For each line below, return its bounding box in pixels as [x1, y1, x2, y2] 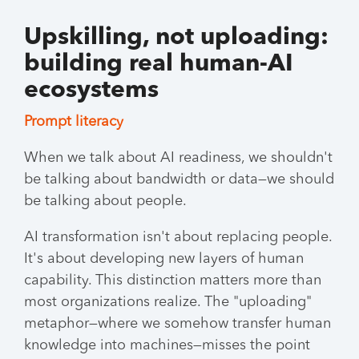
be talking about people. [24, 194, 187, 208]
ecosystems [24, 79, 159, 103]
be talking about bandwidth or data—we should [24, 172, 334, 187]
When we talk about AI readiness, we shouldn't [24, 151, 333, 165]
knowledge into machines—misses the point [24, 338, 310, 353]
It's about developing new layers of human [24, 252, 304, 266]
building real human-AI [24, 52, 293, 76]
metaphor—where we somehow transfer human [24, 317, 331, 331]
